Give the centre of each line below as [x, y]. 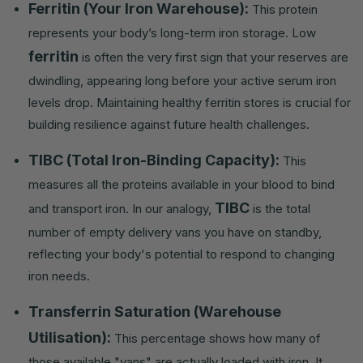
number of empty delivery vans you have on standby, [175, 233]
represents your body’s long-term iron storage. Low [172, 33]
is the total [280, 209]
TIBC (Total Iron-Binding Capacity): [154, 160]
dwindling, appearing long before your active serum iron [182, 81]
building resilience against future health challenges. [169, 125]
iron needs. [59, 276]
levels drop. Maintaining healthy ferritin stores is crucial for [190, 103]
